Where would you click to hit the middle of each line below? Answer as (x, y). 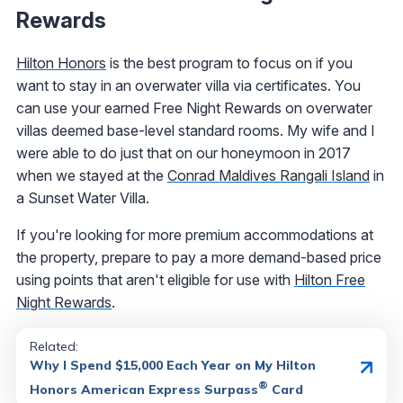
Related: (54, 346)
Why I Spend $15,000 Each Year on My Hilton (173, 365)
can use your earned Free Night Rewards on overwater (194, 107)
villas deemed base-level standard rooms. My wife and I (196, 130)
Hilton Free (330, 279)
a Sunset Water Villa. (83, 197)
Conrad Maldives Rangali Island (269, 175)
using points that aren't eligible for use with (155, 279)
